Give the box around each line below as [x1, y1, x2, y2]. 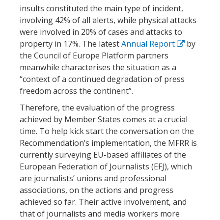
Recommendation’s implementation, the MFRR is [20, 137, 197, 148]
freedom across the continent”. [20, 85, 133, 96]
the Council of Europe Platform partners [20, 50, 168, 61]
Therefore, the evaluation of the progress [20, 102, 175, 113]
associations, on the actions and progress [20, 184, 173, 195]
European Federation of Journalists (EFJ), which [20, 161, 192, 172]
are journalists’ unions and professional [20, 172, 166, 184]
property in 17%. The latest [20, 38, 121, 49]
